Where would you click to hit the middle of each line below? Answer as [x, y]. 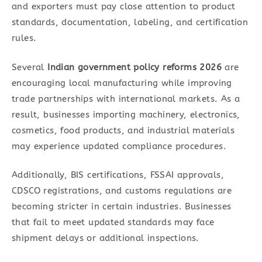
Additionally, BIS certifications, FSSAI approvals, [118, 175]
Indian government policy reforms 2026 [135, 67]
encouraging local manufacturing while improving [122, 83]
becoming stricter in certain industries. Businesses [122, 207]
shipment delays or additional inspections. [106, 238]
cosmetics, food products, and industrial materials [123, 130]
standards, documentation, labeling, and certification [130, 23]
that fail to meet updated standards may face [113, 223]
